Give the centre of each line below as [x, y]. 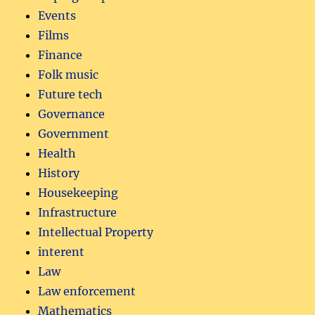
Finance [60, 54]
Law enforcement [87, 291]
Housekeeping [78, 192]
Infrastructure [78, 212]
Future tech [71, 94]
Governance [72, 114]
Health [57, 153]
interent [62, 251]
